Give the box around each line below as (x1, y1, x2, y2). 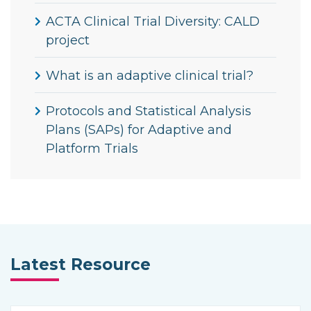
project (46, 33, 90, 49)
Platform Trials (46, 141, 138, 157)
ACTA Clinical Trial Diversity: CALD (46, 14, 260, 30)
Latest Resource (10, 255, 151, 275)
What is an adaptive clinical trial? (46, 68, 253, 84)
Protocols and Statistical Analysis (46, 103, 251, 119)
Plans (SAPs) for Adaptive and (46, 122, 232, 138)
